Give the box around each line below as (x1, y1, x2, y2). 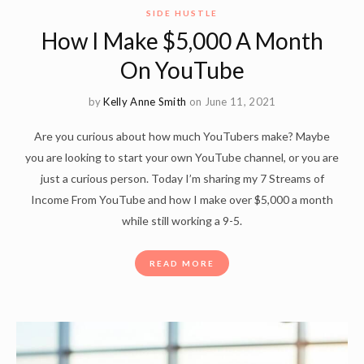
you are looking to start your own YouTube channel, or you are (25, 150, 339, 165)
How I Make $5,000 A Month (41, 27, 323, 55)
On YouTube (119, 56, 245, 84)
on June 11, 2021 (188, 95, 276, 109)
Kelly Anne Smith (103, 95, 187, 109)
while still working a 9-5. (122, 214, 242, 228)
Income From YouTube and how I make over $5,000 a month (31, 193, 333, 207)
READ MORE (149, 258, 214, 269)
